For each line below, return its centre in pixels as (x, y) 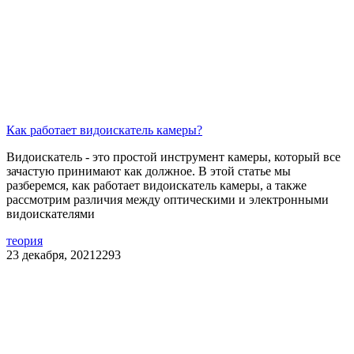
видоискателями (51, 213)
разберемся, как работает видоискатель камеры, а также (156, 185)
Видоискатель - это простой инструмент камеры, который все (173, 156)
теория (24, 240)
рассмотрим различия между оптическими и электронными (168, 199)
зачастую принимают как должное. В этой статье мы (149, 171)
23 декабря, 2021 (51, 254)
